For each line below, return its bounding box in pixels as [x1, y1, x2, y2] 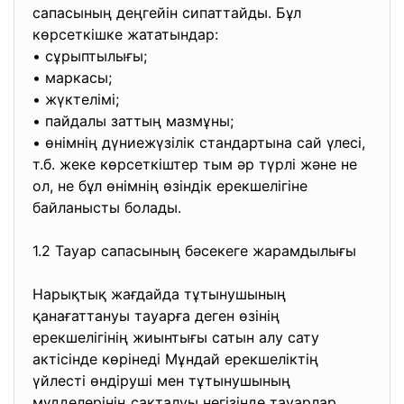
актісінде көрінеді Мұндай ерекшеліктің [32, 350, 318, 368]
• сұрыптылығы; [32, 47, 151, 65]
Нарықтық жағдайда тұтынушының [32, 285, 286, 303]
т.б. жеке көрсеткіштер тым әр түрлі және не [32, 155, 357, 173]
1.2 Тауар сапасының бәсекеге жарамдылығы [32, 242, 361, 260]
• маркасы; [32, 69, 116, 87]
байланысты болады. [32, 198, 186, 216]
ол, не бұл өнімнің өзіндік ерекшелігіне [32, 177, 308, 195]
